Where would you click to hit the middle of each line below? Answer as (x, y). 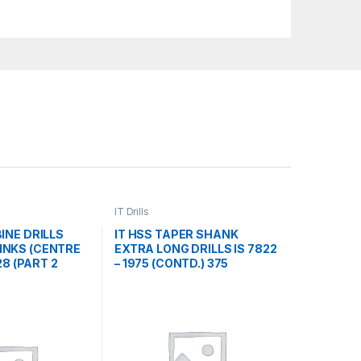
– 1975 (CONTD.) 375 (171, 263)
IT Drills (131, 212)
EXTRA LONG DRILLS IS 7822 (195, 248)
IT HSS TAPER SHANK (176, 234)
